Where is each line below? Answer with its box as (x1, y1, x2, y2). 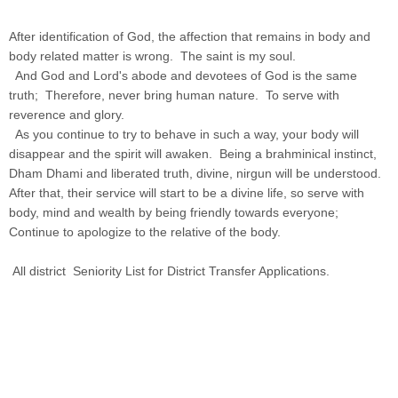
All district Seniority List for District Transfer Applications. (9, 263, 330, 278)
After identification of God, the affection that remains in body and (9, 28, 370, 44)
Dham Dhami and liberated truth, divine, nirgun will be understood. (9, 165, 381, 180)
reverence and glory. (9, 107, 124, 122)
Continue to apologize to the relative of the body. (9, 224, 281, 239)
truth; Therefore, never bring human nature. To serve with (9, 87, 339, 102)
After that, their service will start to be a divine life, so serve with (9, 185, 364, 200)
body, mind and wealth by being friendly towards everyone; (9, 204, 342, 219)
